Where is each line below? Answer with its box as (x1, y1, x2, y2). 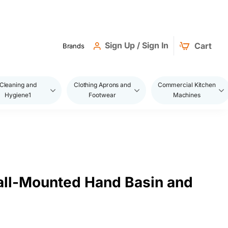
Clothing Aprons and (73, 81, 131, 89)
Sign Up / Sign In (105, 40, 169, 50)
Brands (62, 41, 85, 50)
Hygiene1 (5, 91, 31, 99)
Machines (173, 91, 201, 99)
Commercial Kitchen (157, 81, 216, 89)
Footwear (89, 91, 116, 99)
